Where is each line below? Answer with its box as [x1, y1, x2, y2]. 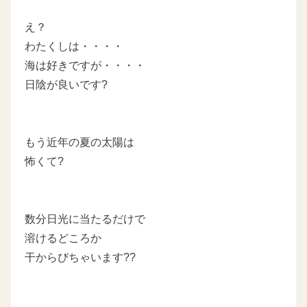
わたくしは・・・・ [25, 40, 123, 53]
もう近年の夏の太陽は [25, 136, 134, 149]
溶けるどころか [25, 232, 101, 245]
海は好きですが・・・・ [25, 60, 145, 72]
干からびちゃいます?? [25, 251, 136, 264]
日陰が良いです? [25, 79, 108, 91]
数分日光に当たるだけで [25, 213, 145, 225]
